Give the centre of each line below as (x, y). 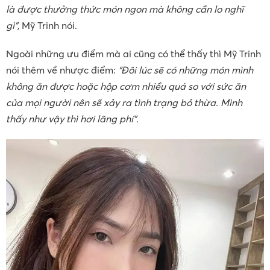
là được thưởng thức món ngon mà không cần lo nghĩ (125, 9)
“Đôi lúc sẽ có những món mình (186, 70)
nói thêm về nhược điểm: (62, 70)
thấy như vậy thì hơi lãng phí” (71, 119)
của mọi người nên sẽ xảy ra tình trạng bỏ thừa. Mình (124, 103)
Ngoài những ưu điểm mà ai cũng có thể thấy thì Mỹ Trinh (133, 54)
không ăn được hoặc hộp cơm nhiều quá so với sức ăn (126, 86)
